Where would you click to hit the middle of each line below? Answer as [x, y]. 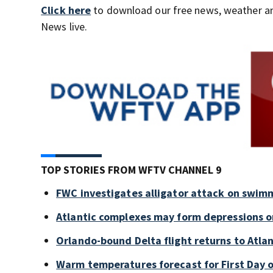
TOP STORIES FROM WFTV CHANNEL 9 [132, 170]
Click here [66, 10]
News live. [64, 27]
